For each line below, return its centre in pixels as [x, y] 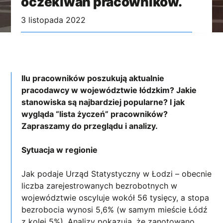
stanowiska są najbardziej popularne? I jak [103, 102]
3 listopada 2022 [54, 20]
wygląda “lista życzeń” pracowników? [95, 114]
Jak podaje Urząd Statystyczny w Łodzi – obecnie [117, 173]
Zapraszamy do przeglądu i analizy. [91, 126]
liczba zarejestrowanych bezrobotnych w [100, 185]
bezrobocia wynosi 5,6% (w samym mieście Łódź [115, 209]
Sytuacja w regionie [60, 150]
